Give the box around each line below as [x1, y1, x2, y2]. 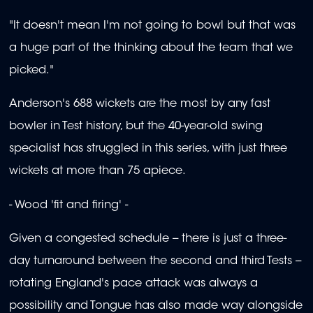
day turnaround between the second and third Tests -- [9, 256, 301, 268]
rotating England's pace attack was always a [9, 278, 258, 290]
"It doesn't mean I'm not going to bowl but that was [9, 20, 296, 32]
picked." [9, 65, 54, 77]
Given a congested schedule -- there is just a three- [9, 233, 286, 245]
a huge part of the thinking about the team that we [9, 43, 293, 54]
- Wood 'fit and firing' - [9, 199, 128, 211]
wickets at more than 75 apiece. [9, 166, 186, 177]
